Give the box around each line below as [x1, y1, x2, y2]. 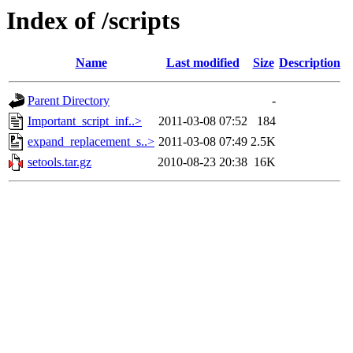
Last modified [165, 56, 240, 70]
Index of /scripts [6, 6, 180, 35]
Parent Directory [28, 94, 110, 108]
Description [279, 56, 340, 70]
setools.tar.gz [28, 155, 91, 169]
